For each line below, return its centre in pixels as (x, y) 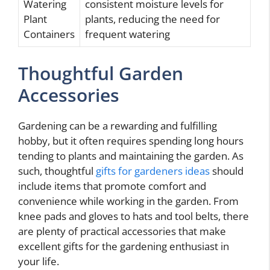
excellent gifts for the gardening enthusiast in (124, 246)
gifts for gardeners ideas (153, 171)
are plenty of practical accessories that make (122, 231)
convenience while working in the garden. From (128, 201)
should (227, 171)
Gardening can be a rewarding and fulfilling (118, 125)
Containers (49, 34)
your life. (39, 261)
